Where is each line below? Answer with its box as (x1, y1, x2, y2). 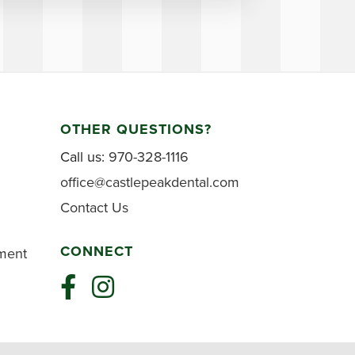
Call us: (60, 147, 109, 168)
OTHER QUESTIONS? (60, 119, 212, 140)
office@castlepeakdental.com (60, 172, 239, 193)
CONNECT (60, 241, 133, 262)
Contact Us (60, 197, 128, 219)
